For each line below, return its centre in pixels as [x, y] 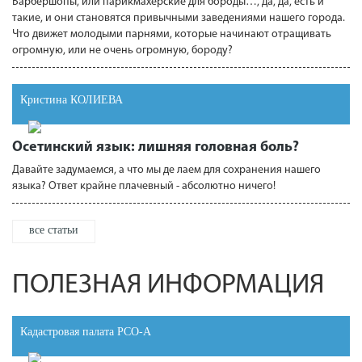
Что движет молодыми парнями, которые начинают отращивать [172, 34]
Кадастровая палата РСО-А [86, 332]
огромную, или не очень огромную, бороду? [122, 51]
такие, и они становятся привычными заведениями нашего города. [179, 18]
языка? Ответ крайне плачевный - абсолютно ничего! [144, 186]
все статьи [54, 230]
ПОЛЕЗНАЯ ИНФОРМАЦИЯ [168, 286]
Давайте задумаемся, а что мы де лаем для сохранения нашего [166, 170]
